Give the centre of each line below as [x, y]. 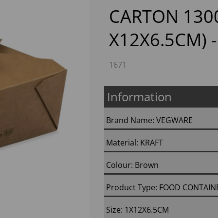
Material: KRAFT [135, 143]
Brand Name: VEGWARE [149, 120]
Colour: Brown [132, 165]
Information [139, 97]
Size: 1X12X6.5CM [137, 210]
